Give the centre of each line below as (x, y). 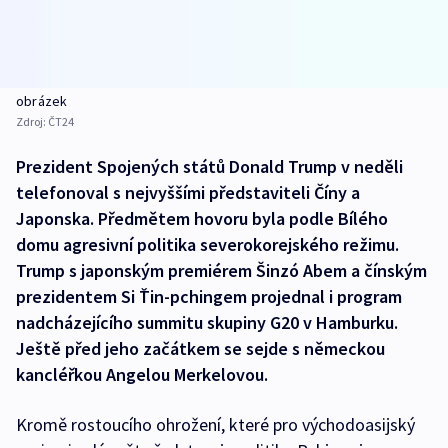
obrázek (42, 101)
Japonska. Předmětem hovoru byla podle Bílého (202, 219)
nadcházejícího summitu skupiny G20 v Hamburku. (207, 323)
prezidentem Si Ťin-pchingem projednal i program (209, 297)
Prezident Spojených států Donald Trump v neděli (209, 167)
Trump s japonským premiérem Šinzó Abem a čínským (221, 271)
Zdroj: (32, 122)
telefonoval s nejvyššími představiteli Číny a (188, 193)
